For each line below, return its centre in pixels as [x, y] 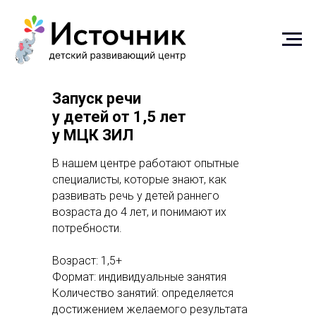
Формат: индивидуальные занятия [139, 276]
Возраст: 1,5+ [87, 260]
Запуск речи [97, 98]
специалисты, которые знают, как [139, 179]
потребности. [87, 228]
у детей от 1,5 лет [119, 116]
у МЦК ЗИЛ [93, 135]
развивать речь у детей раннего [136, 195]
